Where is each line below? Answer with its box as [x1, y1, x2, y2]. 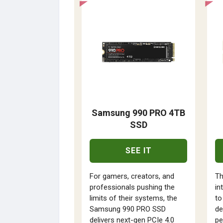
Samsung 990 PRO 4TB [92, 107, 186, 118]
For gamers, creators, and [90, 171, 174, 181]
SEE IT [125, 145, 152, 155]
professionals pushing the [90, 182, 175, 192]
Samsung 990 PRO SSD [90, 204, 166, 214]
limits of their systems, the [90, 193, 177, 203]
